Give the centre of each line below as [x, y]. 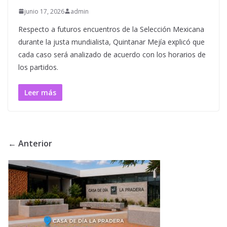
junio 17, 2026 [44, 11]
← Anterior [30, 143]
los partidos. [38, 67]
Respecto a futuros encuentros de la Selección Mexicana [111, 29]
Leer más [40, 92]
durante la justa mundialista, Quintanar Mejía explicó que [111, 42]
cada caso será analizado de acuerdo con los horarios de [112, 54]
